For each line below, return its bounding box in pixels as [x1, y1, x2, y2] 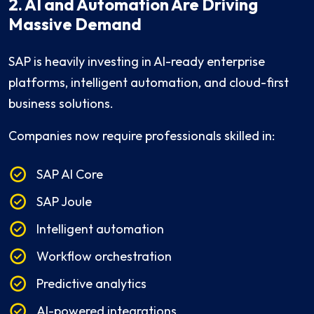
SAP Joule [36, 193, 92, 210]
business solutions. [8, 95, 114, 112]
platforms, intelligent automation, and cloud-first [8, 74, 289, 91]
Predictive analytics [36, 275, 146, 292]
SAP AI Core [36, 166, 103, 183]
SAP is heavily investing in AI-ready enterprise [8, 53, 265, 70]
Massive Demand [8, 14, 142, 35]
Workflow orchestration [36, 248, 172, 265]
